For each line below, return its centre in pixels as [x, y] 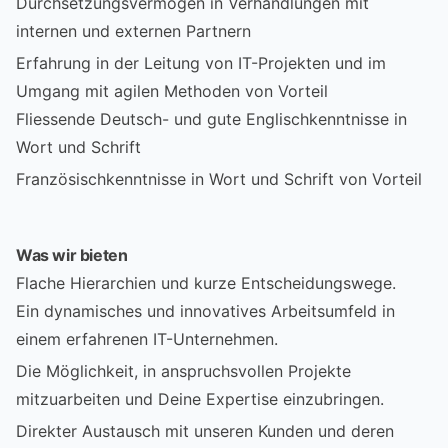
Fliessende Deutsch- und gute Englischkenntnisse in [211, 118]
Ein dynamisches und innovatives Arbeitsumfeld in [205, 310]
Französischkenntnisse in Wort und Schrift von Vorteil [219, 178]
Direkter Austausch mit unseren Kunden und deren [205, 430]
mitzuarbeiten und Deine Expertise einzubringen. [200, 398]
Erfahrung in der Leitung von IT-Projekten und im [201, 62]
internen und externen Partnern [133, 30]
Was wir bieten [72, 254]
